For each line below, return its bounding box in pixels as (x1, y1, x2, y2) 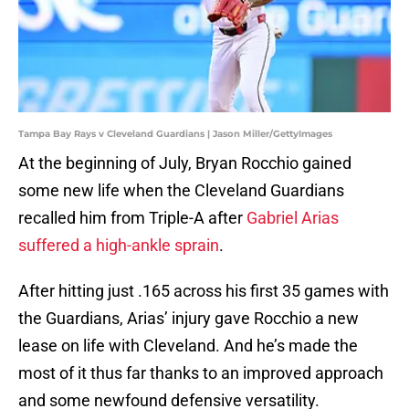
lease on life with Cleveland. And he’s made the (18, 336, 358, 356)
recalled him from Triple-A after (18, 208, 246, 228)
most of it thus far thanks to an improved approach (18, 363, 383, 383)
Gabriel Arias (246, 208, 339, 228)
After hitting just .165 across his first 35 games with (18, 281, 389, 301)
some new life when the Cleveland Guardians (18, 181, 344, 201)
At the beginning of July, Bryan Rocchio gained (18, 153, 351, 173)
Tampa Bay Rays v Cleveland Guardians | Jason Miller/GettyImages (18, 128, 332, 141)
